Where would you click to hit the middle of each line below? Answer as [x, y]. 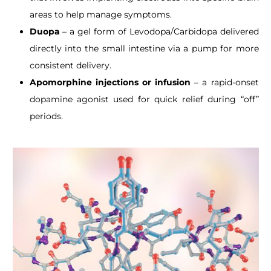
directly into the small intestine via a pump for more [144, 48]
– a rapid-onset [225, 82]
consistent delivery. [70, 65]
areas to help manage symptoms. [100, 15]
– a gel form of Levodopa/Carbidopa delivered [159, 31]
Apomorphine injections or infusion [110, 82]
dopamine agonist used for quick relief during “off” [144, 99]
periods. [46, 116]
